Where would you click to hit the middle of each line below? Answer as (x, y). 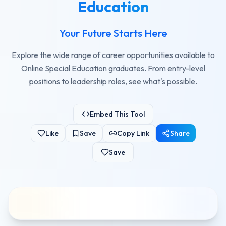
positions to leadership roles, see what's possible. (113, 81)
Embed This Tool (117, 114)
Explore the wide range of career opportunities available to (113, 55)
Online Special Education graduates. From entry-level (113, 68)
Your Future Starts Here (113, 33)
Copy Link (133, 133)
